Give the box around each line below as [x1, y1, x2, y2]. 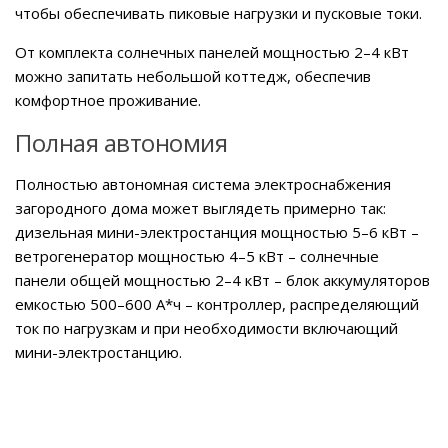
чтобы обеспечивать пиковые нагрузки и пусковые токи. [15, 2, 422, 23]
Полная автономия [15, 125, 227, 159]
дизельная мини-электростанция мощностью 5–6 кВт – [15, 221, 419, 242]
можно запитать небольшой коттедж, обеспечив [15, 65, 371, 86]
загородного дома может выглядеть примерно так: [15, 197, 386, 218]
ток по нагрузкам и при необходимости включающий [15, 317, 398, 338]
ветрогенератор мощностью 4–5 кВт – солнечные [15, 245, 379, 266]
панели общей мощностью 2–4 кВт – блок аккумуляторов [15, 269, 430, 290]
